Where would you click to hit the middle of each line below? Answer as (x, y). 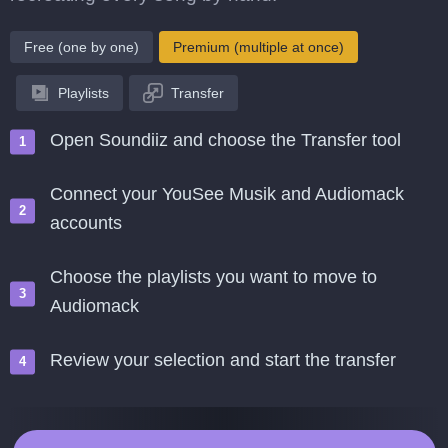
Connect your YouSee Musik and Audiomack (227, 194)
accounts (86, 223)
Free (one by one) (81, 47)
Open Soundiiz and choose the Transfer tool (225, 140)
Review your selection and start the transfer (223, 360)
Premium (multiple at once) (258, 47)
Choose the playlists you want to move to (213, 277)
